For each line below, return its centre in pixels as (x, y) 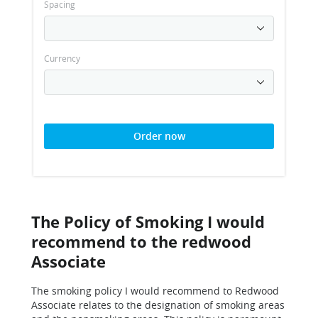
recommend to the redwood (141, 241)
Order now (159, 136)
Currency (62, 58)
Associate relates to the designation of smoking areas (158, 305)
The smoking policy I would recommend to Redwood (155, 291)
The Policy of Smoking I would (148, 221)
